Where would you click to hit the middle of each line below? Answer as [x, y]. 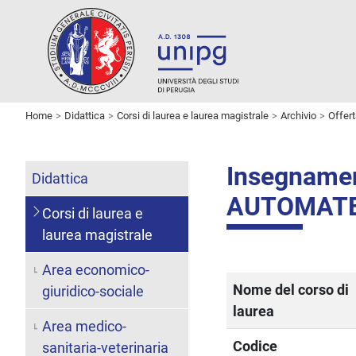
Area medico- [84, 326]
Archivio [298, 115]
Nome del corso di [291, 289]
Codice [255, 346]
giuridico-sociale [93, 291]
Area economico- [95, 269]
